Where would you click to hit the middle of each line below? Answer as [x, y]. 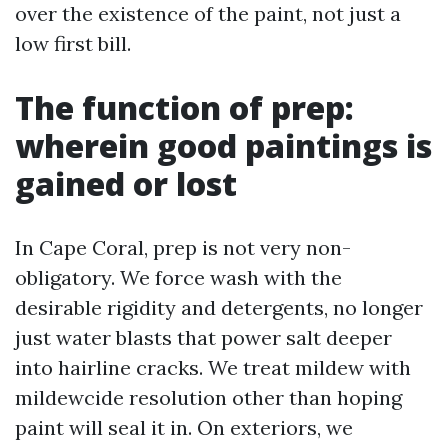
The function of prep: [184, 107]
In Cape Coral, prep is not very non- [183, 247]
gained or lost [126, 183]
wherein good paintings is [223, 145]
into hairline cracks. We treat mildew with [213, 367]
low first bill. [73, 43]
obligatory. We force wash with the [178, 277]
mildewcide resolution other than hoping [208, 397]
